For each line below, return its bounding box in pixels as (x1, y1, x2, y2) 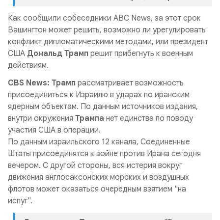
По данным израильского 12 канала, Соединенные (8, 137, 190, 147)
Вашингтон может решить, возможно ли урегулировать (8, 25, 206, 35)
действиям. (8, 60, 49, 70)
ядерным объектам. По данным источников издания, (8, 102, 198, 111)
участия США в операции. (8, 125, 101, 135)
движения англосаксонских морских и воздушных (8, 172, 189, 182)
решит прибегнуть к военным (88, 49, 193, 58)
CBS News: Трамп (8, 78, 78, 88)
